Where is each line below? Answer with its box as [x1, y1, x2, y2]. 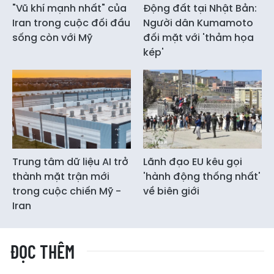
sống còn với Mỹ [12, 30, 92, 45]
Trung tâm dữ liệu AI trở [12, 155, 128, 169]
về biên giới [143, 184, 199, 199]
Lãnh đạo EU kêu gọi [143, 155, 242, 169]
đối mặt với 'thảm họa [143, 30, 254, 45]
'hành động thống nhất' [143, 169, 261, 184]
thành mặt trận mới [12, 169, 109, 184]
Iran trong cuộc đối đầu [12, 15, 130, 30]
